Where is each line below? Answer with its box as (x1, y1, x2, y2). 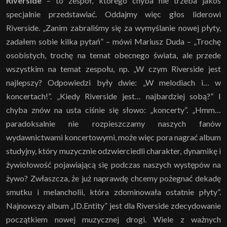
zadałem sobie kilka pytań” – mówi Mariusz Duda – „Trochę (6, 36, 221, 47)
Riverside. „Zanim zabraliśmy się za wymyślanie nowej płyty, (6, 23, 221, 33)
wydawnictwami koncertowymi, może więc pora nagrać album (6, 132, 221, 142)
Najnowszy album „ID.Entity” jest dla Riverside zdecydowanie (6, 201, 221, 211)
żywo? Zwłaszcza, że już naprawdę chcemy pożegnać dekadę (6, 173, 221, 183)
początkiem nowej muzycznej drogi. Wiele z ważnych (6, 214, 221, 224)
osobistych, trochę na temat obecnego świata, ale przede (6, 50, 221, 60)
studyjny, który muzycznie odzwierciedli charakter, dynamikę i (6, 146, 221, 156)
